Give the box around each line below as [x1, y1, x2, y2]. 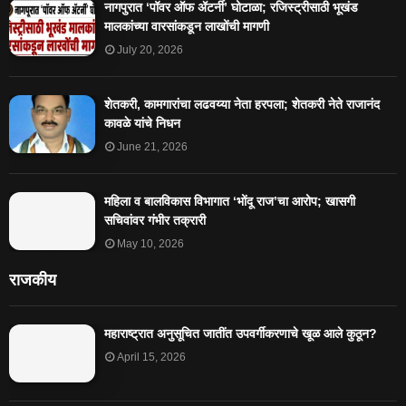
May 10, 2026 [117, 237, 184, 251]
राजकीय [9, 271, 56, 290]
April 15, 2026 [117, 351, 186, 364]
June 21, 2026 [117, 140, 188, 154]
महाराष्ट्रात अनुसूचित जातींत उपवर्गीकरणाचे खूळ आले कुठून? [104, 326, 377, 342]
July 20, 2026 [117, 43, 183, 57]
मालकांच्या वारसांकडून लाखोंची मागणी [104, 19, 269, 34]
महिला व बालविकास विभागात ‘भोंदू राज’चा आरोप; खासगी [104, 194, 355, 209]
